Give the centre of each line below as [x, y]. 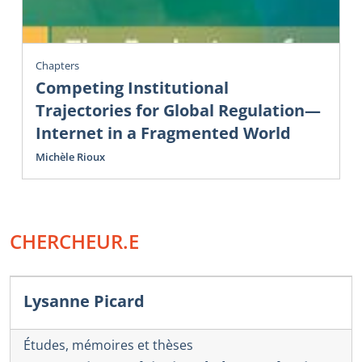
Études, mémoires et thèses [108, 345]
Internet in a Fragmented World [163, 133]
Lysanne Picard [84, 301]
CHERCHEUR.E [74, 242]
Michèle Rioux [70, 157]
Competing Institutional [132, 88]
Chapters [57, 65]
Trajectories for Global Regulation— [178, 111]
